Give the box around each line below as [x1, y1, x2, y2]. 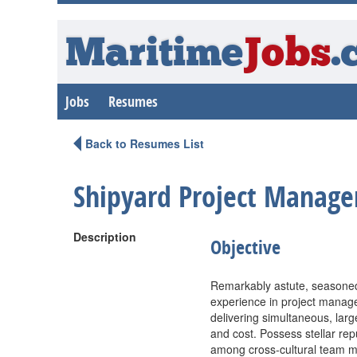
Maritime [65, 35, 243, 76]
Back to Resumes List [85, 135, 204, 151]
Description [73, 229, 136, 245]
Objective [210, 234, 280, 260]
